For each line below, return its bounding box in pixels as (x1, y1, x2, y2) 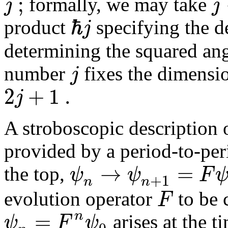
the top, (4, 162, 70, 185)
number (4, 62, 70, 84)
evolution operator (4, 188, 157, 210)
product (4, 16, 71, 39)
